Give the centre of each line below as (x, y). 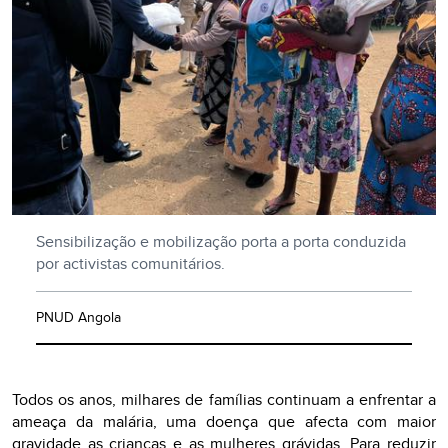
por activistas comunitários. (130, 263)
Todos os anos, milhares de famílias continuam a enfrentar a (224, 399)
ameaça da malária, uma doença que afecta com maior (224, 421)
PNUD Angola (78, 317)
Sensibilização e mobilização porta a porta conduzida (221, 241)
